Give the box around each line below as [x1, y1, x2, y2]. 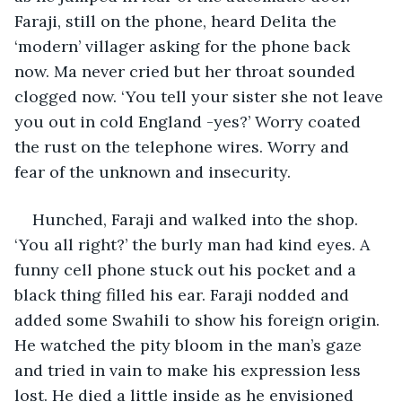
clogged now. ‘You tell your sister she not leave [14, 85, 388, 107]
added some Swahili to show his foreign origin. [14, 309, 384, 330]
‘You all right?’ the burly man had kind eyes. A [14, 233, 374, 255]
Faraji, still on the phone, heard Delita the [14, 10, 341, 31]
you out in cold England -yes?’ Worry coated [14, 110, 365, 132]
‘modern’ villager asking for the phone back [14, 35, 354, 57]
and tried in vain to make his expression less [14, 359, 365, 380]
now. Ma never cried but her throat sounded [14, 60, 360, 82]
